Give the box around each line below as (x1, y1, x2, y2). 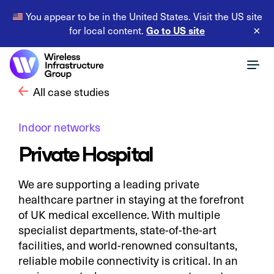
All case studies (33, 83, 109, 99)
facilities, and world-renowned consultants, (18, 237, 237, 253)
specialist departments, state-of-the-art (18, 222, 217, 238)
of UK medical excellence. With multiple (18, 207, 220, 223)
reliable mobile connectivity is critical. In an (18, 253, 238, 268)
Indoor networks (18, 119, 100, 135)
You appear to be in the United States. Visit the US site (23, 10, 262, 23)
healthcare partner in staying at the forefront (18, 191, 244, 207)
